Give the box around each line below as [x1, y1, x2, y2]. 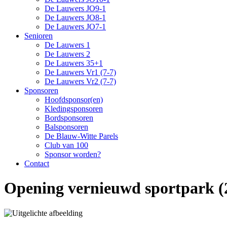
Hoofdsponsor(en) [45, 95, 103, 104]
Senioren [24, 31, 53, 40]
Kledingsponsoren [45, 104, 103, 113]
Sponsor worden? [45, 150, 101, 159]
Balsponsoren [45, 123, 88, 131]
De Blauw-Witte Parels [45, 132, 118, 140]
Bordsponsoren [45, 113, 93, 122]
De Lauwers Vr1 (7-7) [45, 68, 116, 77]
